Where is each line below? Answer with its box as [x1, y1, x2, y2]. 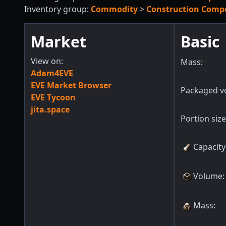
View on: [31, 55, 63, 67]
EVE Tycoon [31, 92, 76, 103]
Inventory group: [24, 4, 91, 15]
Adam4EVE [31, 68, 73, 79]
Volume [193, 171, 222, 182]
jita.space [31, 104, 70, 115]
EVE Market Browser [31, 80, 111, 91]
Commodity [91, 4, 138, 15]
